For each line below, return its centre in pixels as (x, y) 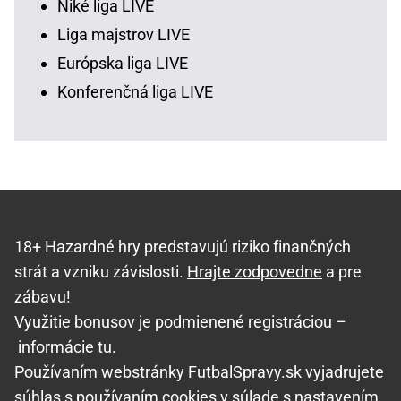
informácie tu (65, 347)
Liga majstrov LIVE (124, 35)
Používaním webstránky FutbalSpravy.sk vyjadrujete (199, 372)
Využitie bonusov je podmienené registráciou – (180, 322)
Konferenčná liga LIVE (135, 92)
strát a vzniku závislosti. (101, 272)
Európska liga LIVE (123, 64)
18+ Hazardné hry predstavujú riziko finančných (183, 247)
